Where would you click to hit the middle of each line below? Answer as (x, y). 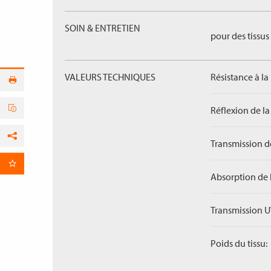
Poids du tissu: (239, 243)
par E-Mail (69, 167)
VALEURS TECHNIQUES (110, 77)
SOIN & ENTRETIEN (103, 28)
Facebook (69, 146)
